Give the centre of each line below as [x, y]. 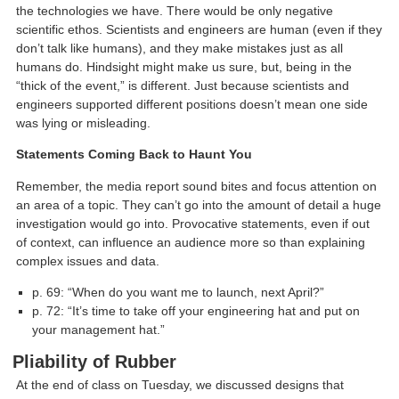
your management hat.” [99, 330]
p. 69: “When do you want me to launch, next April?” [179, 293]
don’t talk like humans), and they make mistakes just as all [180, 48]
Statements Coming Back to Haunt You [134, 155]
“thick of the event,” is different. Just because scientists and [183, 85]
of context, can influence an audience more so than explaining [191, 242]
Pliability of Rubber [95, 361]
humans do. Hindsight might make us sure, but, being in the [184, 67]
